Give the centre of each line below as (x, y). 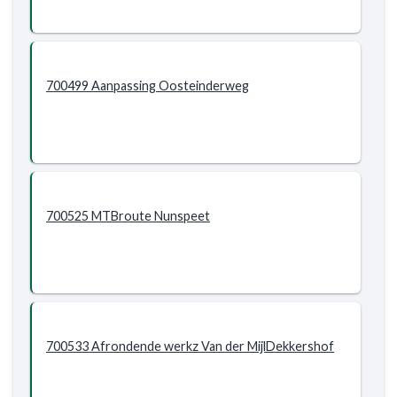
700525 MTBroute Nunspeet (128, 216)
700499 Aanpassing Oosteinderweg (148, 86)
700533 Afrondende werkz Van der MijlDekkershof (190, 346)
